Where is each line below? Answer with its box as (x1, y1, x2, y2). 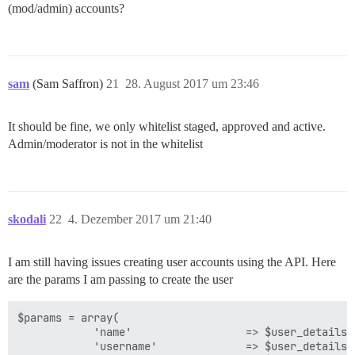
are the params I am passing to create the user (8, 272, 233, 286)
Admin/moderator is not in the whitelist (8, 136, 203, 151)
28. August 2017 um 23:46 (125, 76, 259, 90)
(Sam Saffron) (32, 76, 106, 90)
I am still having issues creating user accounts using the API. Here (8, 254, 336, 269)
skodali (8, 212, 46, 226)
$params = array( (17, 310, 119, 325)
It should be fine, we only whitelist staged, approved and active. (8, 119, 326, 133)
